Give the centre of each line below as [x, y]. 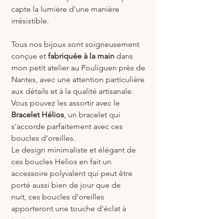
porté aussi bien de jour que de [66, 185]
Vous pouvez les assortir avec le [66, 103]
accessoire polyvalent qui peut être [72, 174]
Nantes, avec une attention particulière [78, 80]
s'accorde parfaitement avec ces [67, 127]
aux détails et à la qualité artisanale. [72, 91]
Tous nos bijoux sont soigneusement [75, 44]
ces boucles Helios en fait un [61, 162]
